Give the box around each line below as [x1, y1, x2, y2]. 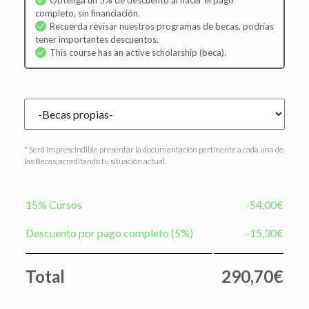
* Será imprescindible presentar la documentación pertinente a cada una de [24, 143, 283, 154]
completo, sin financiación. [34, 8, 140, 19]
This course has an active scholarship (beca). [49, 47, 226, 58]
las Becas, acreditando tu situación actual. [24, 155, 166, 166]
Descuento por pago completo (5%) [26, 226, 193, 239]
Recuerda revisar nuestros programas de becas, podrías [49, 21, 274, 32]
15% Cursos [26, 197, 82, 211]
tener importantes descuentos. [34, 34, 159, 45]
